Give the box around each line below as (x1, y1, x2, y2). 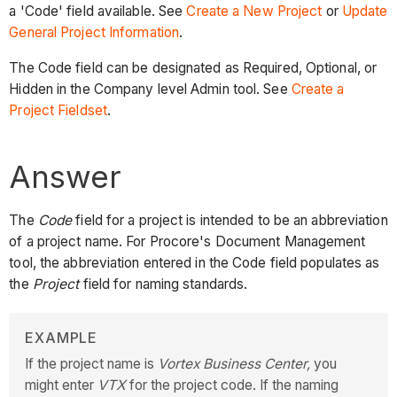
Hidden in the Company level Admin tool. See (9, 80, 292, 97)
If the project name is (25, 355, 159, 373)
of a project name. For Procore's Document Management (9, 233, 366, 251)
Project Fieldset (9, 101, 107, 119)
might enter (25, 377, 98, 394)
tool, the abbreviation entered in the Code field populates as (9, 254, 380, 272)
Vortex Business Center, (158, 355, 311, 373)
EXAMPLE (25, 329, 97, 347)
